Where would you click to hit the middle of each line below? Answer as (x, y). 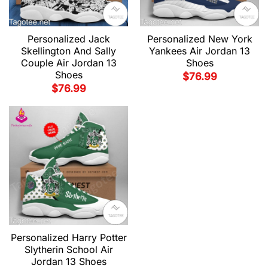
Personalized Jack (68, 39)
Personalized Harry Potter (68, 238)
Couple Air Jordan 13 (68, 63)
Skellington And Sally (68, 51)
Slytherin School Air (68, 250)
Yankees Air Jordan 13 (200, 51)
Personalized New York (200, 39)
